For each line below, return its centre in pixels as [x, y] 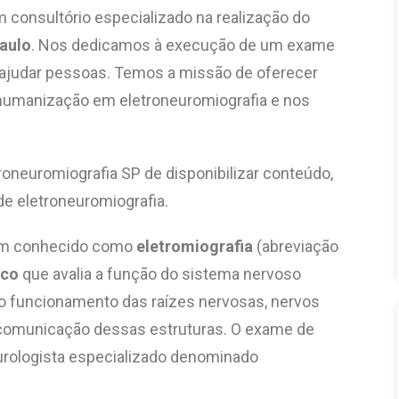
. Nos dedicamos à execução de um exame [183, 45]
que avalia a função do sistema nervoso [160, 274]
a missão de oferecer [241, 73]
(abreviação [296, 246]
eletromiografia [195, 246]
